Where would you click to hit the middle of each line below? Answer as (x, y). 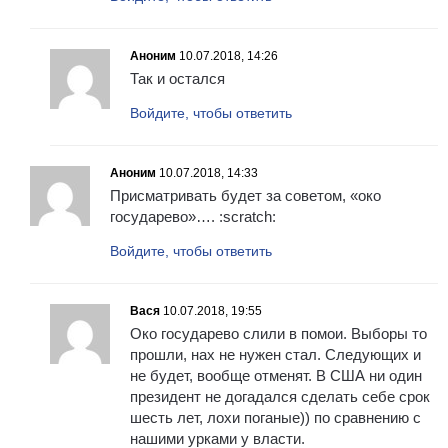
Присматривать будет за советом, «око (245, 196)
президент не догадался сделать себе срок (280, 397)
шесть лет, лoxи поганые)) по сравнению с (275, 418)
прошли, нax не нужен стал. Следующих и (275, 355)
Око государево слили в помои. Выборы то (278, 334)
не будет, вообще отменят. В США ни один (276, 376)
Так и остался (177, 79)
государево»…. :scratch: (193, 217)
